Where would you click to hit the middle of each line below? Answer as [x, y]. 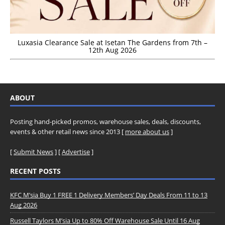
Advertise [76, 152]
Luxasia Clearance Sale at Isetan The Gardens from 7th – [113, 43]
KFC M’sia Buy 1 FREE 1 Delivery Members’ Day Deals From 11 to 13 [109, 195]
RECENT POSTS [35, 171]
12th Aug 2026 [113, 50]
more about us [147, 132]
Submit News [33, 152]
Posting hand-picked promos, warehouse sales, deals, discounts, [105, 122]
